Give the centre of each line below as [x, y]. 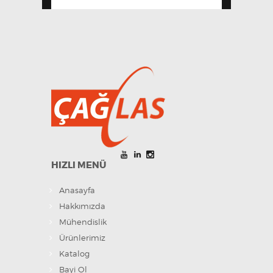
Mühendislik [83, 222]
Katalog [74, 254]
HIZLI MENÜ [79, 165]
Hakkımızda [82, 206]
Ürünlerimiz [82, 238]
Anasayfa [77, 190]
